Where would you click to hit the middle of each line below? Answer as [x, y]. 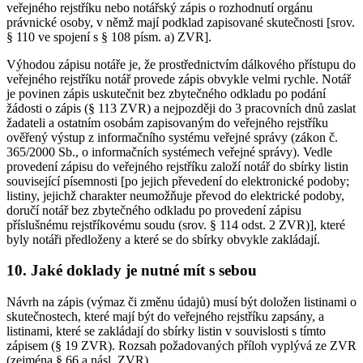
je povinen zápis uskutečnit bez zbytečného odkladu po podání [166, 93]
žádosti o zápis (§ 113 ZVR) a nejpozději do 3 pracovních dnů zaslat [181, 108]
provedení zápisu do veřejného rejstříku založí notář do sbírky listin [177, 166]
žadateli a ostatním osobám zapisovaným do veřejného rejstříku [167, 122]
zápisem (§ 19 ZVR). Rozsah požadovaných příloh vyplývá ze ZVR [181, 345]
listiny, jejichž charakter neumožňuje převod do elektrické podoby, [175, 195]
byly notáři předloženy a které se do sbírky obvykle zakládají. [163, 239]
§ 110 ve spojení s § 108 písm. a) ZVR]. [109, 36]
